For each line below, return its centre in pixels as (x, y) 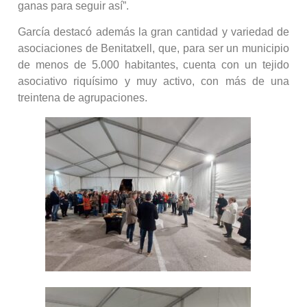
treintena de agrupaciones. (83, 98)
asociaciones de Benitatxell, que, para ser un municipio (153, 49)
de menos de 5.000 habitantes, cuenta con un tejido (153, 65)
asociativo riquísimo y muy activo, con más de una (153, 82)
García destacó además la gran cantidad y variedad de (153, 32)
